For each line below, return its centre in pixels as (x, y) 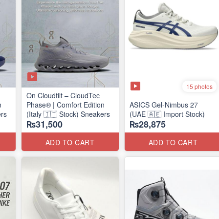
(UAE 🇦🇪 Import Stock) (167, 114)
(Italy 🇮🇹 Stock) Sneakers (68, 114)
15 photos (200, 86)
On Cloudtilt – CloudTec (63, 95)
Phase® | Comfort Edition (65, 105)
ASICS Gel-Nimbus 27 (164, 105)
